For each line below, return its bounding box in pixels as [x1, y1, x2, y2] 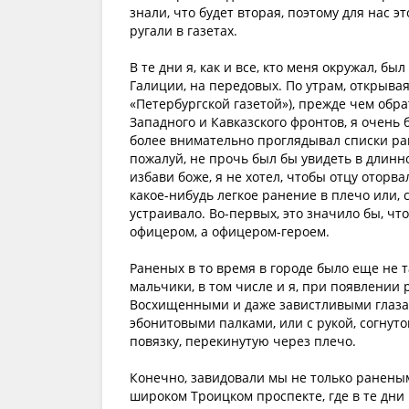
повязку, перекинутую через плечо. [130, 332, 356, 350]
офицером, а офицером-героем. [130, 223, 330, 240]
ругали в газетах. [130, 22, 237, 39]
